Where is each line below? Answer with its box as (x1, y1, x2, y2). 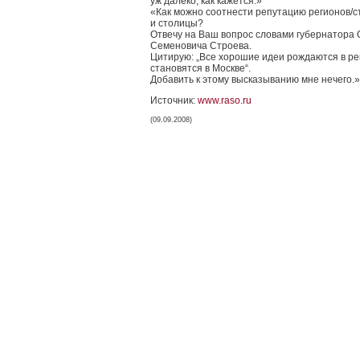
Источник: (150, 95, 198, 106)
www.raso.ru (198, 95, 252, 106)
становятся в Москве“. (150, 63, 251, 74)
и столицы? (150, 18, 203, 29)
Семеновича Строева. (150, 40, 252, 51)
